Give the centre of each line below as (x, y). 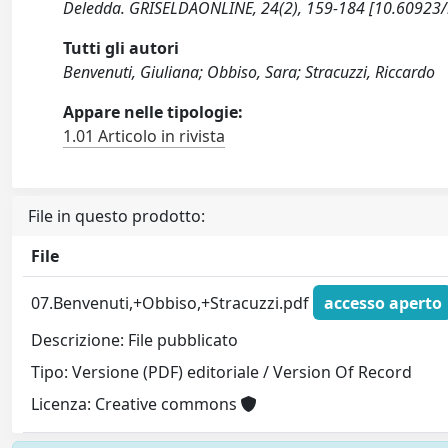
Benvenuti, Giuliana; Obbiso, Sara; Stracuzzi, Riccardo (249, 72)
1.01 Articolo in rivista (144, 136)
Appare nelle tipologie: (153, 112)
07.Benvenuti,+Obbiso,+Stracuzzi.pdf (172, 302)
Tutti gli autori (121, 48)
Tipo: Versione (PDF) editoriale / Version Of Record (222, 372)
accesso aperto (382, 302)
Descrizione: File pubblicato (135, 340)
